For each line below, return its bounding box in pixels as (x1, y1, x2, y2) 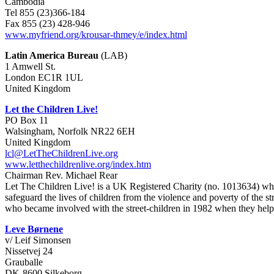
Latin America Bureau (5, 50, 98, 61)
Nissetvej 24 (5, 246, 53, 256)
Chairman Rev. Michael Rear (5, 170, 117, 180)
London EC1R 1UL (5, 72, 83, 83)
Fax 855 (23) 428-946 (5, 18, 90, 29)
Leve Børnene (5, 224, 63, 234)
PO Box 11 (5, 115, 48, 125)
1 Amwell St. (5, 61, 56, 72)
